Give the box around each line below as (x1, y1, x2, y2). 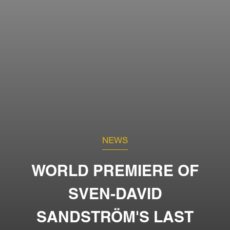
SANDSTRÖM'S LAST (36, 207, 194, 226)
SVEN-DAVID (68, 184, 162, 203)
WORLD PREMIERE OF (31, 161, 199, 180)
